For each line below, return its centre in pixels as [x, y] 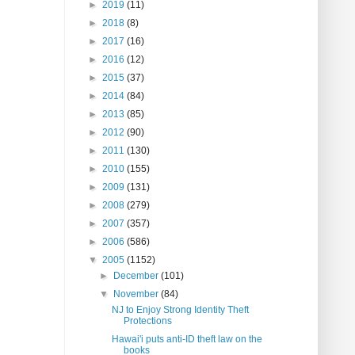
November [137, 294]
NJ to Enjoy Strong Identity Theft [180, 310]
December [137, 276]
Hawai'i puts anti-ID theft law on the [187, 340]
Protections [147, 321]
